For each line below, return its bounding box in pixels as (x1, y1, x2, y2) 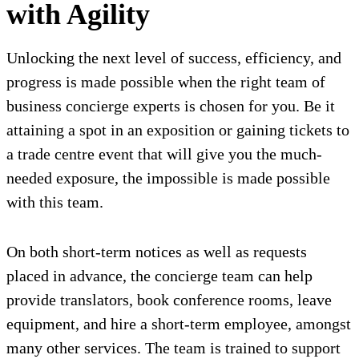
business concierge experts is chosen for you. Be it (6, 97, 335, 115)
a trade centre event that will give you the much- (6, 145, 322, 163)
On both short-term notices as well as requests (6, 243, 307, 261)
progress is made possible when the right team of (6, 73, 325, 91)
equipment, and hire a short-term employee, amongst (6, 315, 351, 333)
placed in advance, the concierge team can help (6, 267, 313, 285)
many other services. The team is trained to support (6, 339, 341, 357)
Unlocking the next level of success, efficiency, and (6, 49, 341, 67)
